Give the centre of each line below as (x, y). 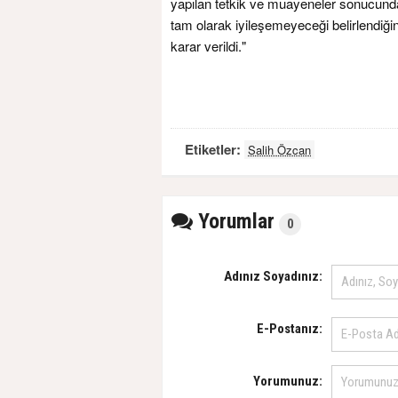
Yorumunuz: (288, 382)
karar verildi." (208, 46)
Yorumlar (234, 222)
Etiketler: (215, 150)
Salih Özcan (279, 150)
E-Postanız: (290, 329)
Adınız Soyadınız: (273, 277)
